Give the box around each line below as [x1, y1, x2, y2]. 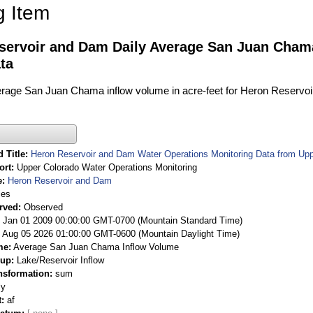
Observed [24, 201, 63, 212]
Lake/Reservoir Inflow [17, 254, 104, 265]
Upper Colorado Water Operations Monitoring [17, 161, 197, 173]
